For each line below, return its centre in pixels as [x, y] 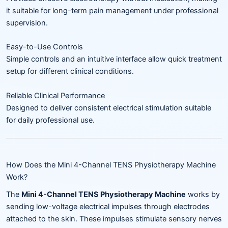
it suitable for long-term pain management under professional [112, 11]
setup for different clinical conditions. [70, 72]
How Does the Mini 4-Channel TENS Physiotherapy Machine [111, 165]
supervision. [27, 23]
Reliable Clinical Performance [55, 95]
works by [203, 195]
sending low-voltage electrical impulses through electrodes [108, 207]
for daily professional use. [50, 120]
